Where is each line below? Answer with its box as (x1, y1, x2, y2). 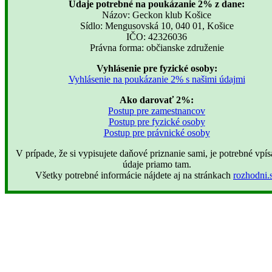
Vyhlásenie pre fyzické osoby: (96, 63, 217, 73)
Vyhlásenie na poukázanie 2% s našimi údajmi (68, 73, 245, 84)
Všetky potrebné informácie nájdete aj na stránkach (35, 169, 233, 180)
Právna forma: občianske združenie (89, 42, 224, 53)
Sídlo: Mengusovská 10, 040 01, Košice (80, 20, 234, 31)
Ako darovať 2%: (120, 94, 194, 105)
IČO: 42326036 (126, 31, 187, 42)
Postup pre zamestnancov (108, 105, 205, 116)
